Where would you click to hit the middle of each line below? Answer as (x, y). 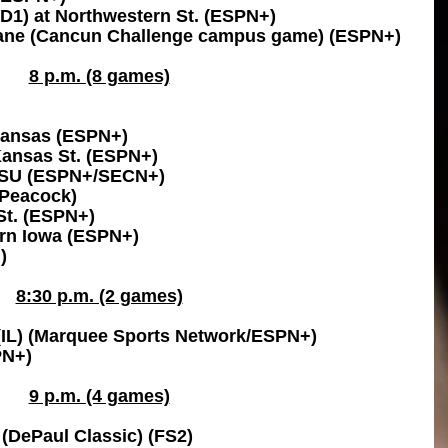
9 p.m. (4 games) (99, 396)
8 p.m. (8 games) (99, 76)
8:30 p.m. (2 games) (99, 296)
